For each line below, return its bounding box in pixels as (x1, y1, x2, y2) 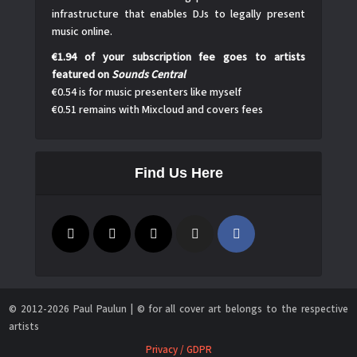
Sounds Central (112, 67, 186, 84)
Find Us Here (134, 165, 223, 182)
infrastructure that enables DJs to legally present (52, 6, 305, 23)
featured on (52, 67, 112, 84)
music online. (52, 24, 112, 41)
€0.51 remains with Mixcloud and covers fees (52, 102, 263, 119)
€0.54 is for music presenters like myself (52, 84, 241, 101)
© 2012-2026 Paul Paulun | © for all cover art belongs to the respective (9, 302, 348, 317)
